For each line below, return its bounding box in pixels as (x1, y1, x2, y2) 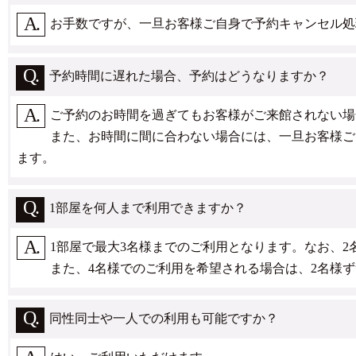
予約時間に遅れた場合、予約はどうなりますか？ (49, 69, 329, 83)
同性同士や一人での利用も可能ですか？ (49, 311, 278, 325)
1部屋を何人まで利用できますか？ (49, 201, 246, 215)
